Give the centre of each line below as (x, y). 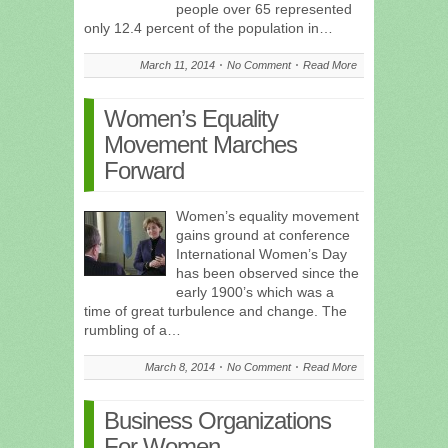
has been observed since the (267, 272)
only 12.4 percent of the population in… (208, 27)
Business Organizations (217, 420)
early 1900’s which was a (255, 291)
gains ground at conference (263, 234)
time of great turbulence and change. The (215, 310)
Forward (144, 170)
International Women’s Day (261, 253)
